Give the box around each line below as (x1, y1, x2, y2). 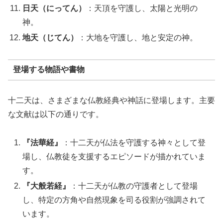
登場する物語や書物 (12, 65, 85, 74)
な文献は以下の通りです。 (8, 110, 104, 118)
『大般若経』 (22, 181, 71, 190)
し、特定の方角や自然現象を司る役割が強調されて (22, 195, 206, 204)
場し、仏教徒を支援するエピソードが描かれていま (22, 152, 206, 161)
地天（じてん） (22, 33, 79, 42)
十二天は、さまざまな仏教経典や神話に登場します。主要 (8, 96, 215, 105)
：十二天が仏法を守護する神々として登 (62, 138, 206, 147)
